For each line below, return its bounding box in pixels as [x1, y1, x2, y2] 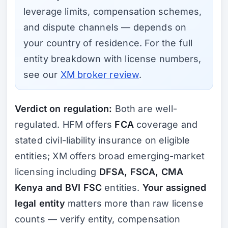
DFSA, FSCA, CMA [99, 166, 184, 178]
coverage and [133, 119, 197, 130]
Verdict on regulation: [15, 103, 112, 115]
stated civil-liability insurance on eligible [15, 135, 190, 146]
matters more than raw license [65, 198, 204, 209]
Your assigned [142, 182, 207, 193]
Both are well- [112, 103, 177, 115]
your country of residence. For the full [23, 37, 193, 48]
